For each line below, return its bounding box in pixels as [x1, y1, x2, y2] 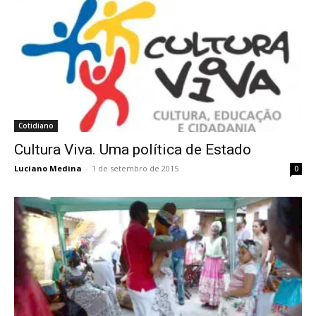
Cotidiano [18, 120, 54, 130]
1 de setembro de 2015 [92, 162, 178, 174]
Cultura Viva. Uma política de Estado [14, 140, 251, 158]
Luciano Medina [14, 162, 82, 174]
